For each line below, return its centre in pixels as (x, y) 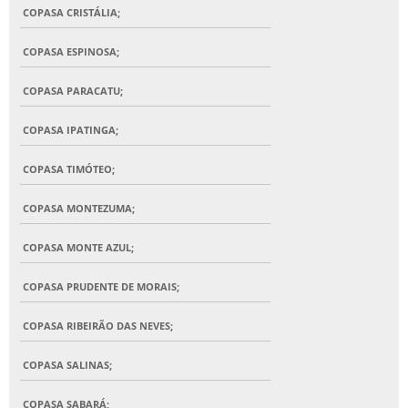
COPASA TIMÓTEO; (69, 169)
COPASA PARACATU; (73, 91)
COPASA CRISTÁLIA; (71, 13)
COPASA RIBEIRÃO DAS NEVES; (98, 326)
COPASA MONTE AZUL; (78, 248)
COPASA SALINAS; (67, 365)
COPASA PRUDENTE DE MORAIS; (101, 287)
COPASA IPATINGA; (71, 130)
